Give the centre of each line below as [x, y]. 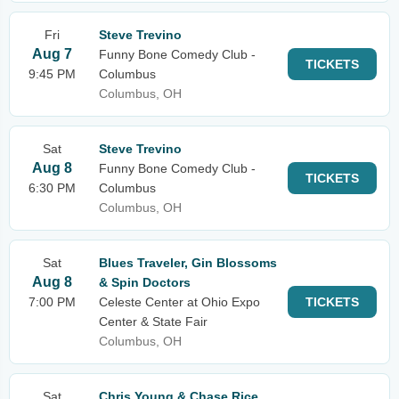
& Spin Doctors [145, 282]
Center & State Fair [153, 322]
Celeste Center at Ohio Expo [179, 302]
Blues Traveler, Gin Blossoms [188, 263]
